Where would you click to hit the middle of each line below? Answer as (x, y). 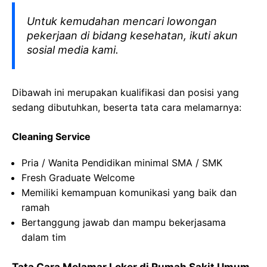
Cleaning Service (51, 136)
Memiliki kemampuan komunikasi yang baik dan (129, 193)
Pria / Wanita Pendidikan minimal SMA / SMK (122, 163)
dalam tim (44, 237)
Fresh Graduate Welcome (78, 178)
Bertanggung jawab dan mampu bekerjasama (124, 222)
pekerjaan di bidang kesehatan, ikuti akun (132, 35)
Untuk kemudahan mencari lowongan (122, 21)
